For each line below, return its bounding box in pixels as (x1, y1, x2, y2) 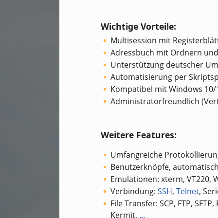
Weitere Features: (101, 129, 177, 141)
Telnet (176, 186, 199, 197)
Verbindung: (110, 186, 158, 197)
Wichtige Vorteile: (101, 20, 176, 32)
